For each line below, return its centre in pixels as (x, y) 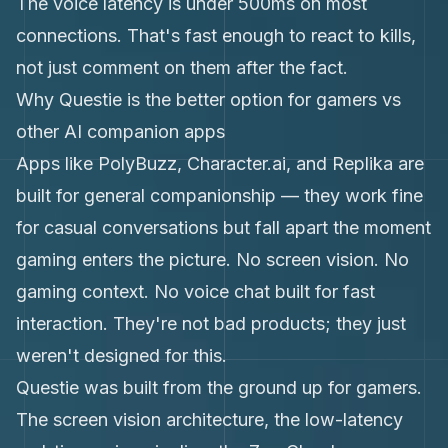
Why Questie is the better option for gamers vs (208, 99)
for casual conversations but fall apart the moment (223, 227)
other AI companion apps (120, 131)
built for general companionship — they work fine (219, 195)
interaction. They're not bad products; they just (211, 323)
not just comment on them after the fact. (182, 67)
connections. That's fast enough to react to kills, (216, 35)
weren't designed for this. (121, 355)
